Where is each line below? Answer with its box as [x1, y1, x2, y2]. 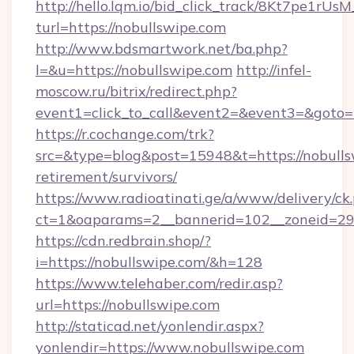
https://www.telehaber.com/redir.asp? [36, 274, 283, 292]
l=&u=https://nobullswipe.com [36, 61, 232, 79]
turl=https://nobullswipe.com [36, 18, 226, 36]
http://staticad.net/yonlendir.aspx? [36, 317, 264, 335]
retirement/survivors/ [36, 168, 177, 186]
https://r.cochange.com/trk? [36, 125, 214, 143]
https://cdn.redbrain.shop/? [36, 232, 211, 250]
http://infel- [236, 61, 311, 79]
